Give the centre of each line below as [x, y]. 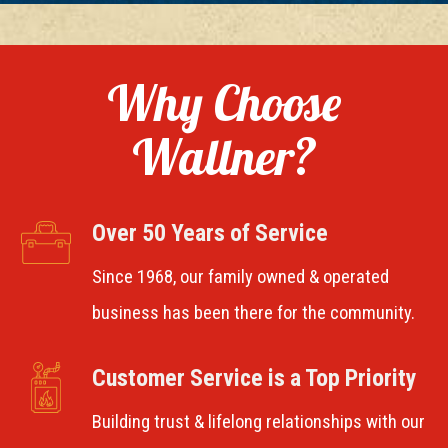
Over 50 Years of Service [209, 233]
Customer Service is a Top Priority [254, 378]
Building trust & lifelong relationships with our [258, 422]
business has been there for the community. [253, 313]
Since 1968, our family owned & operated [240, 277]
